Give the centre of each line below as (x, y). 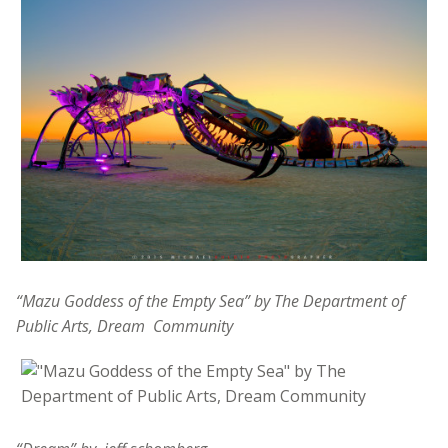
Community (193, 325)
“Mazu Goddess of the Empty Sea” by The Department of (210, 300)
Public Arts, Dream (80, 325)
